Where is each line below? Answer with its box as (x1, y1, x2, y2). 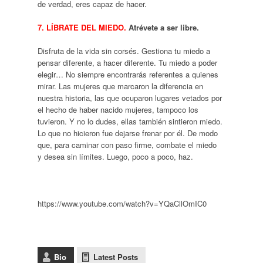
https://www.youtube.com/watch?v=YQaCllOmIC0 (37, 197, 207, 209)
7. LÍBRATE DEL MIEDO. (37, 21, 126, 33)
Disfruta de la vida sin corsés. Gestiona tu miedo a (37, 45, 210, 56)
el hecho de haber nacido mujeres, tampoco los (37, 103, 198, 115)
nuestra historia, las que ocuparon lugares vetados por (37, 92, 222, 103)
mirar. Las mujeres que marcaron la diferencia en (37, 80, 203, 92)
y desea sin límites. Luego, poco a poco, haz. (37, 150, 193, 162)
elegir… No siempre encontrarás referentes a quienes (37, 68, 218, 80)
